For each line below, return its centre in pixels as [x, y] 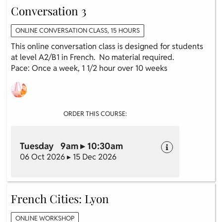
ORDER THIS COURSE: [95, 113]
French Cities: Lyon [60, 198]
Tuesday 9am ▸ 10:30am [71, 146]
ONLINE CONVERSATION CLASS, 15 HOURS [78, 30]
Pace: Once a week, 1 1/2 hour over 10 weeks [89, 68]
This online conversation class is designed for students [107, 46]
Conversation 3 [49, 10]
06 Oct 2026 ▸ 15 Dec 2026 [68, 157]
